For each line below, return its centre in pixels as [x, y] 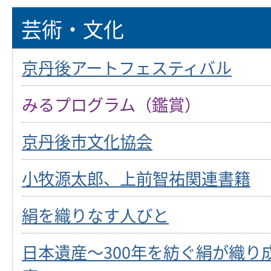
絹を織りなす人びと [95, 214]
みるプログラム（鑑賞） [111, 104]
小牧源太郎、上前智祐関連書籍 [136, 178]
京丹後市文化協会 [87, 141]
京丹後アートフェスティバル [127, 67]
